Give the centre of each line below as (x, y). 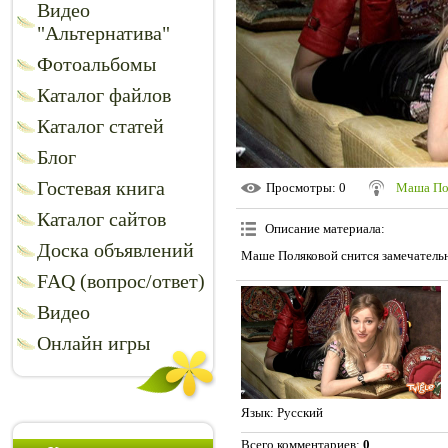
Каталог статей (100, 126)
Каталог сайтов (101, 219)
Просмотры (299, 188)
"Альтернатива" (103, 33)
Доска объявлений (115, 250)
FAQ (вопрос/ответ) (121, 281)
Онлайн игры (93, 343)
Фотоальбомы (96, 64)
